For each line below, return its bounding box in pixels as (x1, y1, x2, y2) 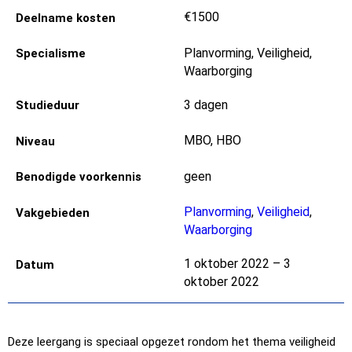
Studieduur (16, 98, 79, 113)
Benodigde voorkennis (16, 170, 141, 185)
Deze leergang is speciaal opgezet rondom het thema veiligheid (8, 334, 335, 349)
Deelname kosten (16, 10, 115, 25)
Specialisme (16, 46, 86, 61)
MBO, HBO (184, 133, 241, 148)
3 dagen (184, 97, 228, 112)
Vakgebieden (16, 205, 90, 220)
